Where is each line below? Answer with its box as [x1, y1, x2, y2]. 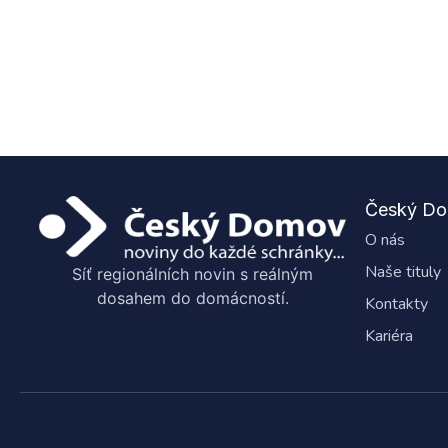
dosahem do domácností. [96, 287, 289, 308]
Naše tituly [365, 261, 441, 284]
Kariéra [365, 325, 413, 348]
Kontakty [365, 293, 428, 316]
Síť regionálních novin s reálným [72, 263, 313, 284]
